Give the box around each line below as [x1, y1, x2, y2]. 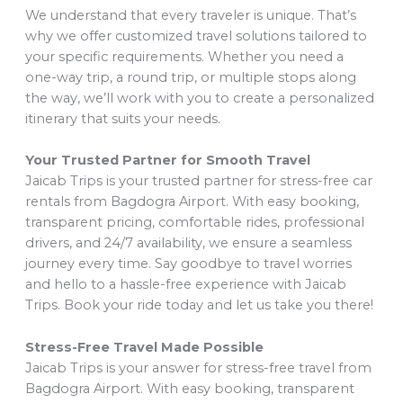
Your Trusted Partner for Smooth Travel [24, 152, 310, 169]
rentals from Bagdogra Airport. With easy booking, [24, 193, 359, 210]
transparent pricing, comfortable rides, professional [24, 214, 364, 231]
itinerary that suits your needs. [24, 110, 220, 127]
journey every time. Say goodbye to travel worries [24, 255, 352, 273]
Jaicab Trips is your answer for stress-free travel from [24, 359, 372, 376]
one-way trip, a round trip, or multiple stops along [24, 68, 356, 85]
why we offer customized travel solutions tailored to [24, 27, 367, 44]
